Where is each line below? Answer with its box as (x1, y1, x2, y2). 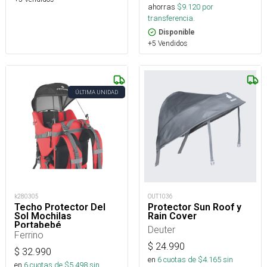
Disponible (159, 27, 195, 36)
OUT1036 (148, 192, 173, 200)
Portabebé (14, 219, 61, 231)
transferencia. (148, 13, 195, 23)
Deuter (148, 223, 175, 235)
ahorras (148, 1, 175, 12)
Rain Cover (148, 210, 197, 222)
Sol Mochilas (14, 210, 72, 222)
